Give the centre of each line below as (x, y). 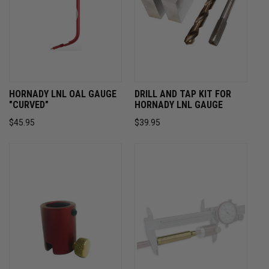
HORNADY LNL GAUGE (179, 105)
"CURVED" (29, 105)
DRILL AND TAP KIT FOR (183, 94)
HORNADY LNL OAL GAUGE (63, 94)
